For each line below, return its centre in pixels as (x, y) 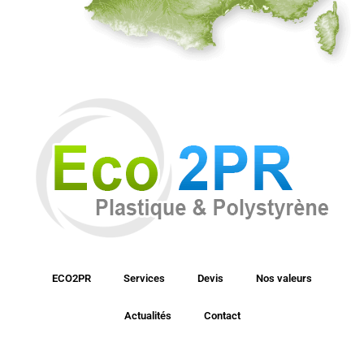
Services (144, 279)
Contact (222, 316)
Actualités (147, 316)
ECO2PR (71, 279)
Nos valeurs (284, 279)
